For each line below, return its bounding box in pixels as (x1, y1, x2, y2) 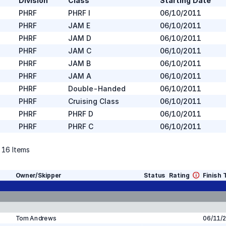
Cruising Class (68, 97, 119, 105)
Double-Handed (68, 84, 126, 93)
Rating (168, 172, 189, 179)
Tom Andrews (15, 214, 56, 222)
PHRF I (68, 9, 90, 17)
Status (143, 172, 165, 179)
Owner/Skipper (15, 172, 61, 179)
